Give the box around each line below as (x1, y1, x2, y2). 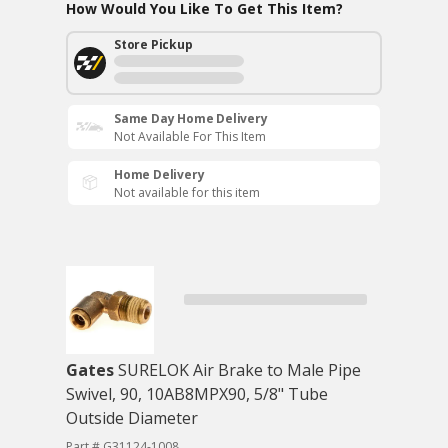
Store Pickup (114, 36, 193, 53)
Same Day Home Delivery (114, 110, 268, 127)
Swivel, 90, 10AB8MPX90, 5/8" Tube (66, 383, 328, 405)
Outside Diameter (66, 407, 198, 429)
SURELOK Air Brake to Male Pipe (118, 359, 361, 381)
